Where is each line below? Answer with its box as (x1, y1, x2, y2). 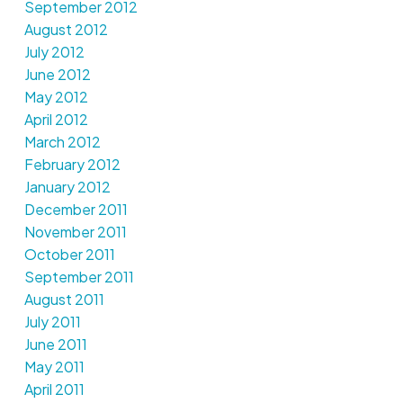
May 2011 (23, 356, 85, 376)
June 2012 (23, 64, 91, 84)
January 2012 (23, 176, 111, 196)
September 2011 (23, 266, 134, 286)
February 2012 (23, 154, 121, 174)
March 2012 (23, 131, 101, 151)
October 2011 (23, 244, 115, 264)
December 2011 (23, 199, 128, 219)
